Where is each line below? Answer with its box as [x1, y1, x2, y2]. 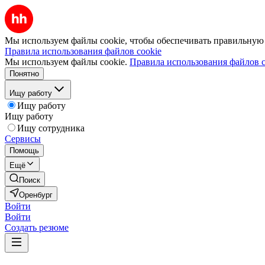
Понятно [9, 69, 39, 78]
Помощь [9, 146, 39, 155]
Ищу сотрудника [17, 123, 85, 133]
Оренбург [19, 190, 53, 199]
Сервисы [5, 134, 41, 144]
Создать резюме [5, 222, 69, 232]
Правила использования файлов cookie [5, 46, 161, 56]
